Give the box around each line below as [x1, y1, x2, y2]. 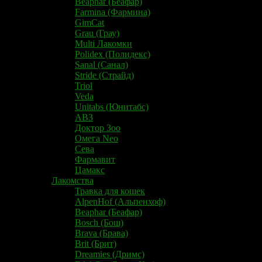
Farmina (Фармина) [75, 6, 150, 17]
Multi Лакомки [75, 38, 132, 49]
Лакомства [51, 175, 94, 185]
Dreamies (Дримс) [75, 249, 144, 259]
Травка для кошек [75, 185, 145, 196]
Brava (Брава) [75, 227, 128, 238]
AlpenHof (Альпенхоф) [75, 196, 166, 206]
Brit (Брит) [75, 238, 116, 249]
